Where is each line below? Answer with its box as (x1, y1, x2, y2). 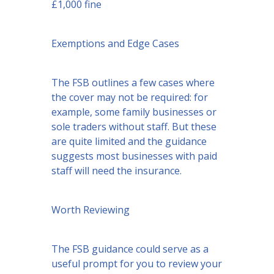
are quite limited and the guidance (51, 135, 207, 149)
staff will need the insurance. (51, 164, 182, 178)
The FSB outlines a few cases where (51, 76, 215, 90)
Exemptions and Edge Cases (51, 37, 179, 51)
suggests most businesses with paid (51, 149, 217, 163)
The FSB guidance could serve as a (51, 242, 209, 256)
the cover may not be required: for (51, 91, 208, 105)
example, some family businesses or (51, 105, 217, 119)
